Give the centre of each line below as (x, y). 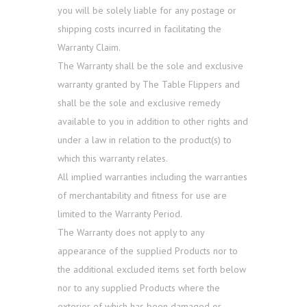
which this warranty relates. (113, 159)
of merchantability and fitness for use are (142, 196)
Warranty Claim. (89, 48)
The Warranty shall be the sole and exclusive (150, 66)
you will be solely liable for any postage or (147, 11)
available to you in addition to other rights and (153, 122)
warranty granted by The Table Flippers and (149, 85)
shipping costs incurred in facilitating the (139, 29)
